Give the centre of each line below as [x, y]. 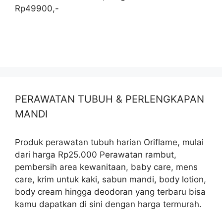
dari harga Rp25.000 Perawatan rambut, [96, 155]
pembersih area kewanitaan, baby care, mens [106, 167]
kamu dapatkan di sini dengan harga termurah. [108, 204]
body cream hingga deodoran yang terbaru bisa [110, 192]
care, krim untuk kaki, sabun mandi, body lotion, [111, 180]
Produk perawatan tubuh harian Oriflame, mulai [109, 142]
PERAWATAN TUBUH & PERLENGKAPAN [110, 99]
